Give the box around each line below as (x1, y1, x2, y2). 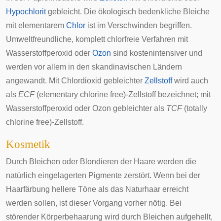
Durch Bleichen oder (6, 157, 80, 166)
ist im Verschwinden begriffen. (85, 21, 192, 30)
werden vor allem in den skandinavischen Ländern (6, 63, 182, 71)
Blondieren (80, 157, 118, 166)
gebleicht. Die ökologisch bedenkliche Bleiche (46, 7, 210, 16)
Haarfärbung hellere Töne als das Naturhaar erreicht (6, 185, 188, 193)
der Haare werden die (118, 157, 196, 166)
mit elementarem (6, 21, 66, 30)
